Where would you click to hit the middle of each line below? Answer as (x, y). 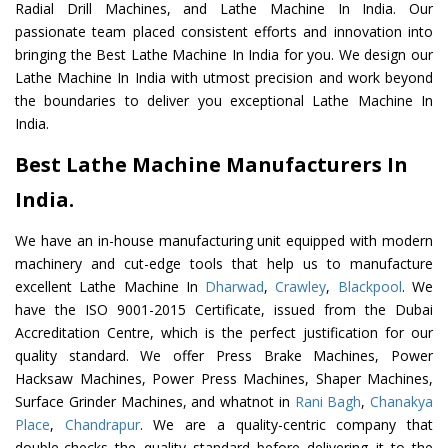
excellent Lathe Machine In (110, 287)
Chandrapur (102, 425)
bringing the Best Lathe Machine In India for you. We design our (224, 55)
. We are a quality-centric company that (286, 425)
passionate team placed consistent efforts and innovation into (224, 32)
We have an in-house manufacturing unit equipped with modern (224, 241)
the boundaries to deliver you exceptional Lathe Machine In (224, 101)
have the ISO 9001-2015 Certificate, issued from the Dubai (224, 310)
